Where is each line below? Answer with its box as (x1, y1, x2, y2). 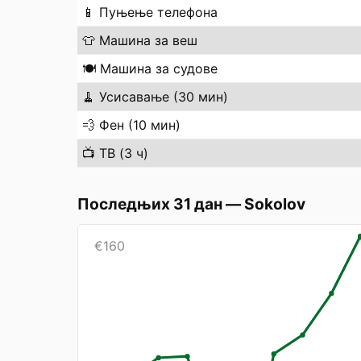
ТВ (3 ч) (99, 145, 148, 161)
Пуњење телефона (99, 4, 218, 20)
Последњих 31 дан (77, 194, 222, 214)
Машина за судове (100, 60, 218, 77)
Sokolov (244, 194, 305, 214)
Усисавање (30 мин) (99, 89, 228, 105)
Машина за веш (99, 32, 197, 48)
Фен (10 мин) (99, 117, 180, 133)
